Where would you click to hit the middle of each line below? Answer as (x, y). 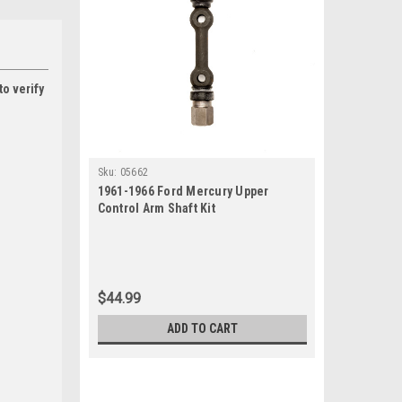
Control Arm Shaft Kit (156, 208)
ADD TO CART (202, 328)
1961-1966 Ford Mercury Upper (183, 191)
